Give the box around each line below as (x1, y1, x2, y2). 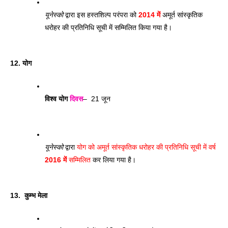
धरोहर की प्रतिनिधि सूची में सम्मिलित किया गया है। (45, 23, 172, 32)
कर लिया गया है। (91, 155, 136, 164)
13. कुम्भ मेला (10, 191, 47, 199)
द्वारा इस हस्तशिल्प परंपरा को (63, 10, 138, 19)
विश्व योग (45, 94, 70, 103)
